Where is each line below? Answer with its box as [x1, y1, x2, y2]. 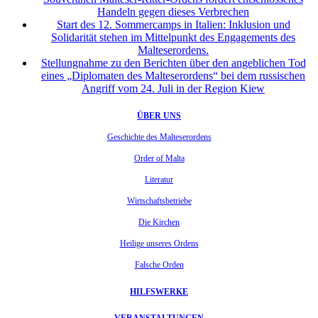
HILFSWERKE [130, 286, 188, 297]
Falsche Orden [134, 260, 184, 270]
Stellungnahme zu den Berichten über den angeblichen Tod [40, 57, 306, 70]
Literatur [145, 175, 173, 185]
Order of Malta [133, 153, 185, 164]
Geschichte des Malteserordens [106, 132, 212, 143]
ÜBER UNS [137, 111, 181, 121]
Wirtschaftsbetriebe [126, 196, 192, 207]
